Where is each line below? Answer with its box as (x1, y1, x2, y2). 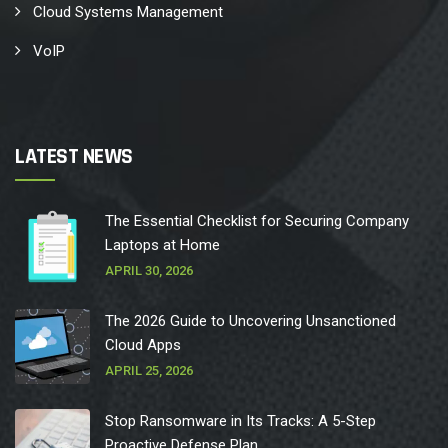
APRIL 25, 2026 (105, 363, 193, 379)
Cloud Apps (105, 336, 181, 355)
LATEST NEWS (15, 143, 133, 172)
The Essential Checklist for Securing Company (105, 212, 409, 231)
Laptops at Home (105, 236, 220, 255)
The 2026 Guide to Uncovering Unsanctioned (105, 312, 396, 331)
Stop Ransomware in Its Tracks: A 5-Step (105, 412, 376, 431)
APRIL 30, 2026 (105, 263, 193, 279)
